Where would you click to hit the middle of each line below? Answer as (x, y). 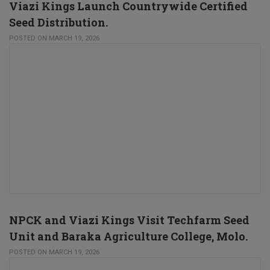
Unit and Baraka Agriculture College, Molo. (128, 236)
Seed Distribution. (58, 22)
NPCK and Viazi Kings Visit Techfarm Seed (129, 220)
